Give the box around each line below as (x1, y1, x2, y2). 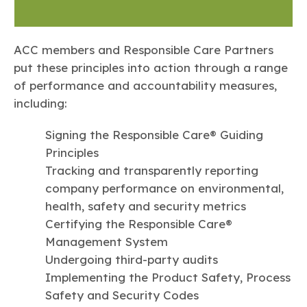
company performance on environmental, (45, 180, 284, 195)
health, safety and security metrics (45, 198, 246, 213)
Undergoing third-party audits (45, 251, 218, 267)
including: (14, 95, 67, 110)
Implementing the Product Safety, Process (45, 269, 291, 284)
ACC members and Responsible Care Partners (14, 42, 273, 57)
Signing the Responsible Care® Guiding (45, 127, 263, 142)
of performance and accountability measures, (14, 77, 277, 93)
